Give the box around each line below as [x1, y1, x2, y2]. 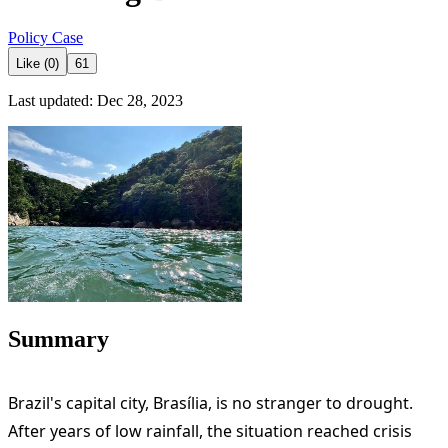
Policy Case [8, 29, 83, 47]
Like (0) [16, 56, 59, 72]
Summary [8, 325, 109, 352]
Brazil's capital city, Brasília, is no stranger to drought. [8, 391, 413, 414]
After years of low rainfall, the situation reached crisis [8, 419, 412, 442]
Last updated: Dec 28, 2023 [8, 92, 183, 110]
